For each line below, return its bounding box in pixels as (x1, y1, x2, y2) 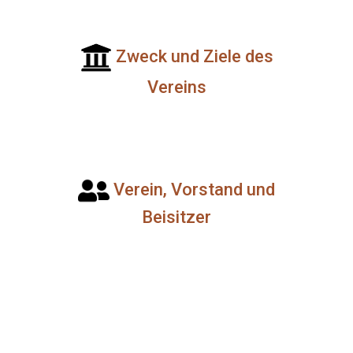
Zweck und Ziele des (115, 46, 273, 66)
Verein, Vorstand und (113, 180, 275, 199)
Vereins (147, 77, 206, 97)
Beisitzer (142, 207, 211, 228)
